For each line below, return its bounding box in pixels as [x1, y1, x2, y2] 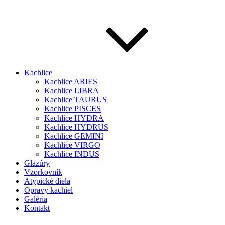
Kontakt [24, 204, 50, 212]
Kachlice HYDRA [44, 114, 104, 122]
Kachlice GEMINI [44, 132, 103, 140]
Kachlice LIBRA [44, 86, 99, 95]
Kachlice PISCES [44, 104, 101, 113]
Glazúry [24, 159, 50, 167]
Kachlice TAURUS [44, 95, 107, 104]
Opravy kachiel [24, 186, 73, 194]
